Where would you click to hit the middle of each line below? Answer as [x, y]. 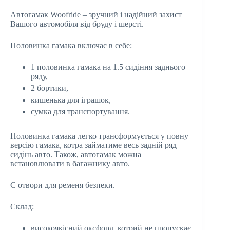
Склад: [22, 207]
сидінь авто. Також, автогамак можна [76, 154]
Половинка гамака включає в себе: [71, 45]
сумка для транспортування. [80, 112]
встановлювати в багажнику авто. [70, 164]
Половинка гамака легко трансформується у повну [99, 136]
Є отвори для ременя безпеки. [63, 185]
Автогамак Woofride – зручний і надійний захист [96, 15]
